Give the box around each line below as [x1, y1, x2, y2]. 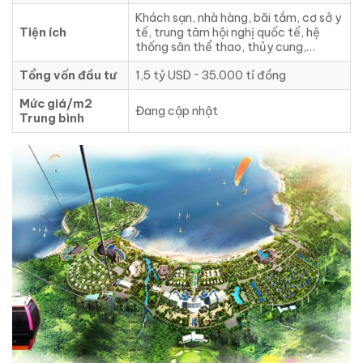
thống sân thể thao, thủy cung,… [135, 39, 315, 54]
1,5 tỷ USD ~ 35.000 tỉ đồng [135, 67, 286, 83]
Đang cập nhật [135, 103, 218, 118]
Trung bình [19, 110, 84, 126]
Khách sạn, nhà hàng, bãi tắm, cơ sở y [135, 10, 341, 25]
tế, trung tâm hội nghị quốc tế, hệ [135, 24, 320, 40]
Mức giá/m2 [19, 96, 92, 111]
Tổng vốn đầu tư [19, 67, 117, 83]
